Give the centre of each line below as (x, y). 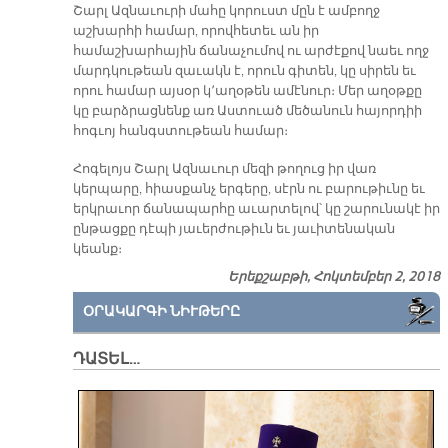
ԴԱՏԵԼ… (106, 359)
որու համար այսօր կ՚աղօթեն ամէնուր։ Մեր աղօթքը (247, 90)
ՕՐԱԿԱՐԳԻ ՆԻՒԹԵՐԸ (161, 311)
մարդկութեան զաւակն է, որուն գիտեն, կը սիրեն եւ (244, 70)
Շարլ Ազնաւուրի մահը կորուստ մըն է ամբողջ (226, 10)
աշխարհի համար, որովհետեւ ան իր (195, 30)
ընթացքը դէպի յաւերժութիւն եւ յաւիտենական (233, 228)
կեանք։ (100, 248)
